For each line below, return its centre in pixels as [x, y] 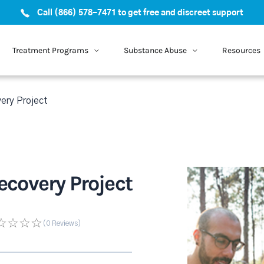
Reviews [64, 223]
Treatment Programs [50, 50]
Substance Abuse [155, 50]
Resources [241, 50]
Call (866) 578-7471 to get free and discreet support [140, 13]
